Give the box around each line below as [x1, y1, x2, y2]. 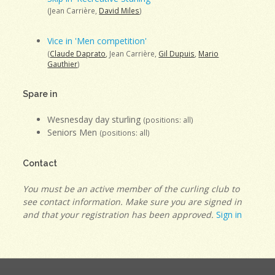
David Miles [99, 6, 140, 16]
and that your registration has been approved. [23, 208, 214, 220]
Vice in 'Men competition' [47, 35, 147, 47]
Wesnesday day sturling [47, 113, 144, 125]
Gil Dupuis [158, 48, 195, 58]
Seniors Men [47, 126, 100, 138]
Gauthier [47, 58, 78, 69]
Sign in [216, 208, 242, 220]
